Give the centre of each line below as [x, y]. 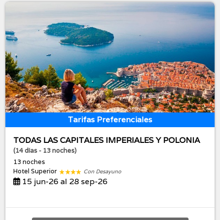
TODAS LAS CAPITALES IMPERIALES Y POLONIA [107, 140]
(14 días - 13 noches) [45, 151]
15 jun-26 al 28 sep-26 [64, 182]
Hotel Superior [36, 171]
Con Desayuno [103, 172]
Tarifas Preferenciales [110, 120]
